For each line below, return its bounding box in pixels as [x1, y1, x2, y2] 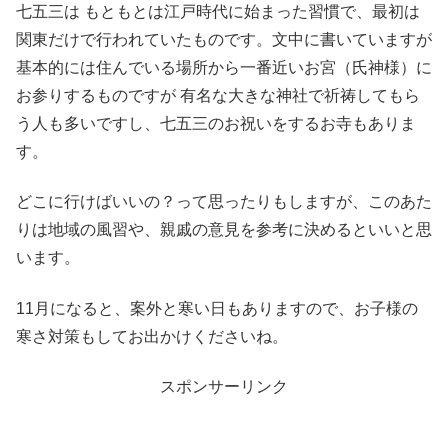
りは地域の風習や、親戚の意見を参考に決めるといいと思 [16, 221, 432, 239]
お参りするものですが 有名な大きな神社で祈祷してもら [16, 86, 420, 104]
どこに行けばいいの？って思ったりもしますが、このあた [16, 193, 432, 211]
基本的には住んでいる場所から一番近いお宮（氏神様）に [16, 58, 432, 76]
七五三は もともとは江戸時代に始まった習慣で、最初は [16, 2, 420, 20]
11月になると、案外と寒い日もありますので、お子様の [16, 299, 418, 317]
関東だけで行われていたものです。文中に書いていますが [16, 30, 432, 48]
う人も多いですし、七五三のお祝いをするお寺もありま [16, 114, 416, 132]
